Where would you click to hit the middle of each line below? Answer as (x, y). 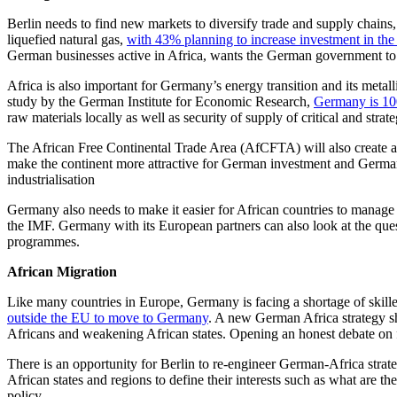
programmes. (43, 241)
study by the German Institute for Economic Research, (160, 101)
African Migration (62, 271)
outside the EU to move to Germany (108, 317)
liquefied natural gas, (67, 39)
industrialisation (51, 179)
